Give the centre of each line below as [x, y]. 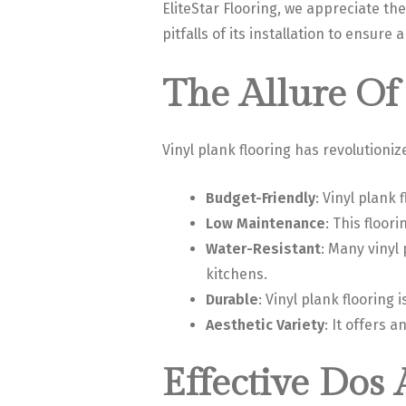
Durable [232, 300]
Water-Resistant [263, 249]
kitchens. [236, 275]
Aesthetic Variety [265, 325]
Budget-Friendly [260, 198]
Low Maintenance [265, 224]
